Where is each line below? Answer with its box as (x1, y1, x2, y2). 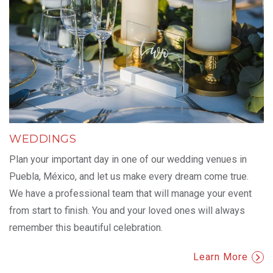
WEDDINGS (9, 132, 77, 146)
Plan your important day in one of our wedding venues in (9, 153, 247, 165)
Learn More (193, 250, 248, 263)
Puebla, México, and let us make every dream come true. (9, 170, 249, 182)
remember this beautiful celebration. (9, 221, 163, 233)
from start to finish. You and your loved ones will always (9, 204, 245, 216)
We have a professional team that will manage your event (9, 187, 252, 199)
